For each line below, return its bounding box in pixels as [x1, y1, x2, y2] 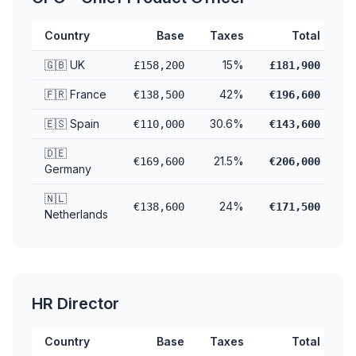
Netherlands [44, 207, 108, 221]
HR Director [32, 294, 119, 313]
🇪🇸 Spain [44, 117, 99, 130]
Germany [44, 162, 91, 176]
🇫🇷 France [44, 87, 106, 101]
